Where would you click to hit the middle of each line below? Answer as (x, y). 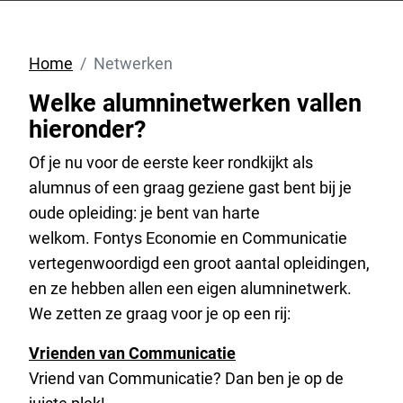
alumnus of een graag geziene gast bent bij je (190, 188)
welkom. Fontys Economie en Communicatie (188, 238)
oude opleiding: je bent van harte (144, 213)
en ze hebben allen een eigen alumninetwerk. (190, 289)
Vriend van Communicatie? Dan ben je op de (186, 379)
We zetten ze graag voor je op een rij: (161, 314)
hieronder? (90, 130)
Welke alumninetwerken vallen (195, 104)
